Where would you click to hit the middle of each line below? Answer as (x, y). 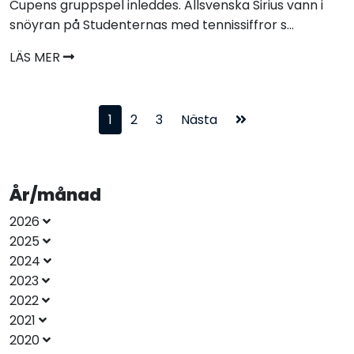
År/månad (55, 195)
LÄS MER (36, 58)
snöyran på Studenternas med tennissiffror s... (152, 25)
